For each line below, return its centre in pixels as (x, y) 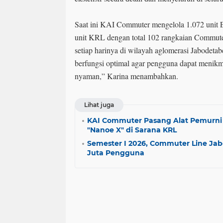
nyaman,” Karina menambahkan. (126, 76)
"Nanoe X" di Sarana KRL (132, 130)
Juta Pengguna (116, 153)
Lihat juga (99, 105)
